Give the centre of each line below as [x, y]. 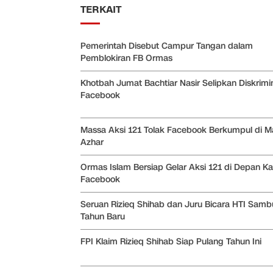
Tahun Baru [103, 216]
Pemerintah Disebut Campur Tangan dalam [167, 46]
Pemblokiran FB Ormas [126, 58]
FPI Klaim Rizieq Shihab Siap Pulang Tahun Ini [171, 241]
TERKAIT [101, 9]
